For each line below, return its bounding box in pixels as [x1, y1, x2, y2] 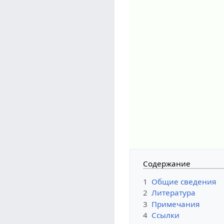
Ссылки [151, 210, 180, 220]
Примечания [151, 198, 200, 209]
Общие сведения [151, 176, 216, 186]
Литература [151, 187, 196, 198]
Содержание [143, 158, 191, 169]
